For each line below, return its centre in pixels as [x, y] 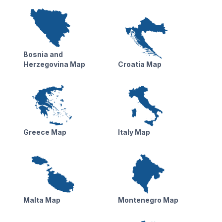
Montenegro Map [148, 200]
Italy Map [134, 132]
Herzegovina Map [54, 64]
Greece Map [45, 132]
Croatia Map [139, 64]
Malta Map [42, 200]
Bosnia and [43, 55]
